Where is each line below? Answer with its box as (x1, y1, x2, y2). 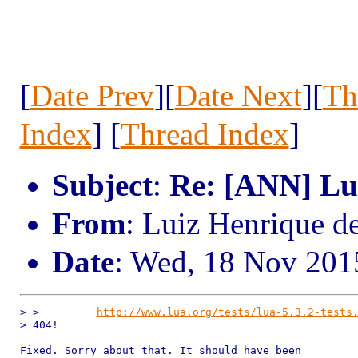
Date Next (174, 78, 302, 113)
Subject (51, 168, 153, 202)
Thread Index (120, 117, 289, 151)
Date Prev (30, 78, 154, 113)
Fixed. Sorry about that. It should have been (19, 344, 301, 356)
